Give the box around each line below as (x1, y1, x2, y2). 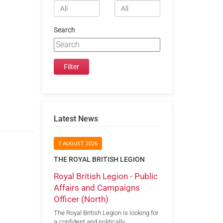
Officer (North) (53, 194, 109, 204)
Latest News (53, 113, 98, 123)
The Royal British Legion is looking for (53, 209, 158, 217)
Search (53, 25, 75, 34)
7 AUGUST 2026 (58, 140, 98, 147)
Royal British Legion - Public (53, 171, 158, 181)
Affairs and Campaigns (53, 182, 140, 193)
